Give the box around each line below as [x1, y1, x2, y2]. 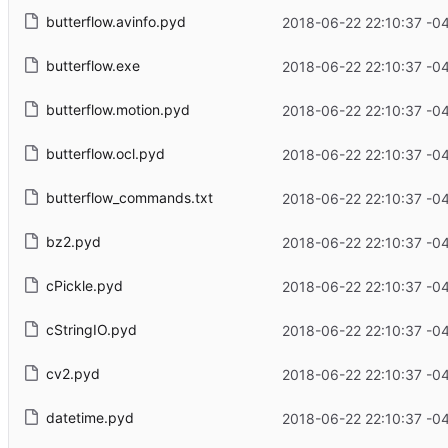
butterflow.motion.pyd [45, 101, 190, 119]
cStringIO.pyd [45, 321, 137, 339]
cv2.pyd [45, 365, 100, 383]
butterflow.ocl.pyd [45, 145, 165, 163]
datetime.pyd [45, 409, 134, 427]
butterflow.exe [45, 57, 140, 75]
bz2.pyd [45, 233, 101, 251]
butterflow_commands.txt [45, 189, 213, 207]
